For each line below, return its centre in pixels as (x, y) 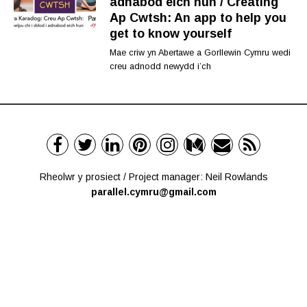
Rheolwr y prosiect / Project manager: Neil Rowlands (153, 176)
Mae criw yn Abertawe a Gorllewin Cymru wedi (200, 52)
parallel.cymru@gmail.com (153, 192)
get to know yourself (171, 33)
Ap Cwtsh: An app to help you (198, 17)
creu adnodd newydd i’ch (160, 66)
